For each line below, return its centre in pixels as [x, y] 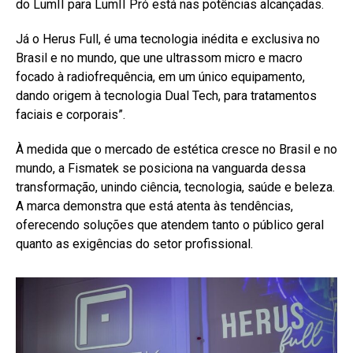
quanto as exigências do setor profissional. [134, 243]
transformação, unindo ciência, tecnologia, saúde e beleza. [175, 187]
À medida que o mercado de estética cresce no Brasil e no [176, 149]
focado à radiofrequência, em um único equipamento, [160, 76]
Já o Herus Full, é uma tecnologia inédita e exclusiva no [168, 39]
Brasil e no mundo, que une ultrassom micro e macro [159, 58]
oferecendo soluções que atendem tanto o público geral [170, 225]
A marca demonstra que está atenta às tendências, [154, 206]
